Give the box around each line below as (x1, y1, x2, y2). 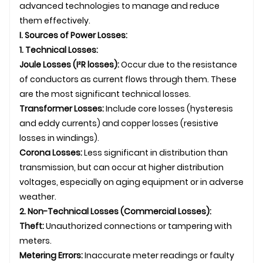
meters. (19, 234, 52, 247)
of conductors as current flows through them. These (19, 73, 237, 85)
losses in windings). (19, 131, 99, 144)
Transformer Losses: (19, 102, 104, 114)
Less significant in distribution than (82, 146, 228, 159)
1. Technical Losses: (19, 43, 98, 56)
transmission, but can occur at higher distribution (19, 161, 224, 173)
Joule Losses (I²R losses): (19, 58, 119, 70)
